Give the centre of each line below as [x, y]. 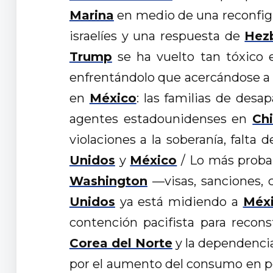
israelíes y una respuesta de [157, 36]
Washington [108, 181]
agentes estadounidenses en [161, 119]
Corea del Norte [121, 243]
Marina [91, 16]
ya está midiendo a [179, 202]
